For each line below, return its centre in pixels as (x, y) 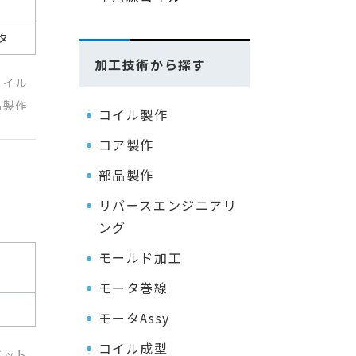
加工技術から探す (150, 64)
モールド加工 (140, 257)
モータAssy (134, 318)
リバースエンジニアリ (168, 205)
